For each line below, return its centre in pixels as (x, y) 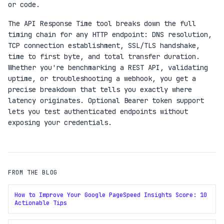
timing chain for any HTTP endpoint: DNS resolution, (110, 34)
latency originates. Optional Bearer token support (106, 100)
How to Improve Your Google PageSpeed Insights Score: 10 (111, 195)
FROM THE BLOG (33, 172)
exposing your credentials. (60, 122)
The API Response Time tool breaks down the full (102, 23)
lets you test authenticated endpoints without (98, 111)
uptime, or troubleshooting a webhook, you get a (102, 78)
